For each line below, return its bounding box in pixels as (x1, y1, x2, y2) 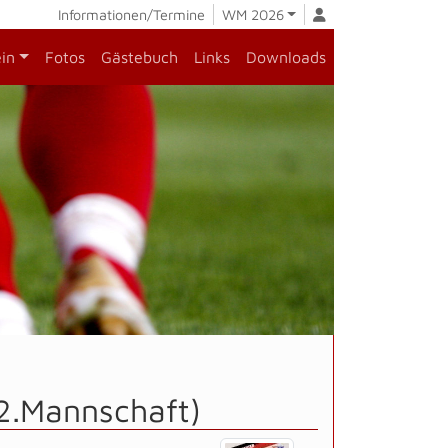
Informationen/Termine (57, 6, 205, 23)
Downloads (246, 48, 326, 66)
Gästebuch (101, 48, 178, 66)
